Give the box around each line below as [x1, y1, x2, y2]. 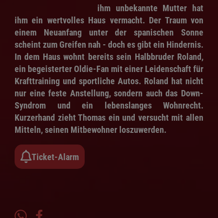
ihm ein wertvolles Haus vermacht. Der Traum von [15, 15, 203, 26]
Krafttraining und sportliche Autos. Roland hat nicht [15, 76, 203, 87]
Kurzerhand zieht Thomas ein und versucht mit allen [15, 112, 203, 123]
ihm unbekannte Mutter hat [97, 3, 203, 14]
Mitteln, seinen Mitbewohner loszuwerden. [15, 125, 166, 135]
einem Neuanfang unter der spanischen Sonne [15, 27, 203, 38]
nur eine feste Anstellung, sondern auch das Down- [15, 88, 203, 99]
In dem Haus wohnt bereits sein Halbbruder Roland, [15, 52, 203, 62]
